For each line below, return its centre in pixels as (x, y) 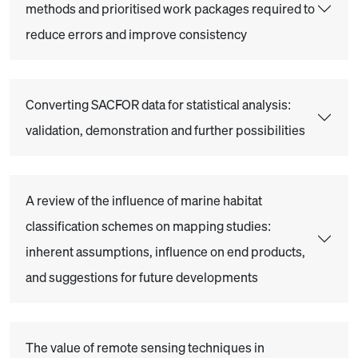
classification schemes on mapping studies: (148, 226)
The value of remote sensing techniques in (145, 348)
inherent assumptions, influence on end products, (165, 252)
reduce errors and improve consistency (136, 34)
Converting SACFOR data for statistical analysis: (158, 105)
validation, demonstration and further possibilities (165, 130)
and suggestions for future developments (142, 277)
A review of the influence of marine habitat (144, 201)
